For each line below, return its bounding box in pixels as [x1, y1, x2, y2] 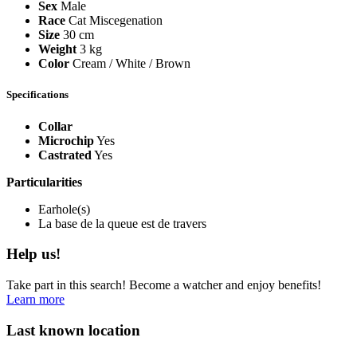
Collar [38, 119, 73, 133]
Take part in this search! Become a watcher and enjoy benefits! [6, 278, 321, 292]
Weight [38, 42, 76, 57]
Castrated [38, 147, 92, 162]
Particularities [6, 175, 82, 189]
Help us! [6, 245, 61, 263]
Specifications [6, 88, 69, 101]
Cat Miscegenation [65, 14, 163, 28]
